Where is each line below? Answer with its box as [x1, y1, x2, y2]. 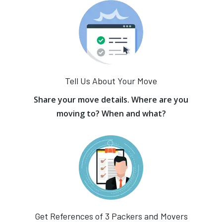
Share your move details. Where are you [34, 94, 188, 105]
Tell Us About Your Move [65, 75, 157, 86]
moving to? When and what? [56, 108, 166, 119]
